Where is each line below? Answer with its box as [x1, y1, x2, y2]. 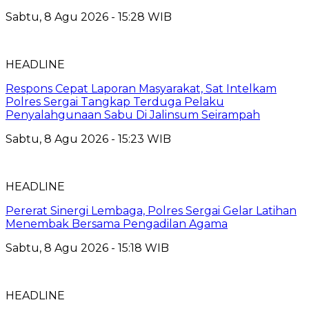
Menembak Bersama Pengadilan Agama [6, 217, 228, 230]
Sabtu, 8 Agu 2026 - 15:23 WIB [6, 132, 171, 146]
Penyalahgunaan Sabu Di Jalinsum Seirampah [6, 108, 260, 121]
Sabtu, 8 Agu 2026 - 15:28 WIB [6, 10, 172, 23]
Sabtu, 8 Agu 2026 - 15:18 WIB [6, 241, 169, 255]
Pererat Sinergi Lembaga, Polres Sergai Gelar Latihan [6, 203, 297, 217]
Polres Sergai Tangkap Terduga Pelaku [6, 94, 224, 108]
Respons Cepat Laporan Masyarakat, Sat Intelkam [6, 81, 277, 95]
